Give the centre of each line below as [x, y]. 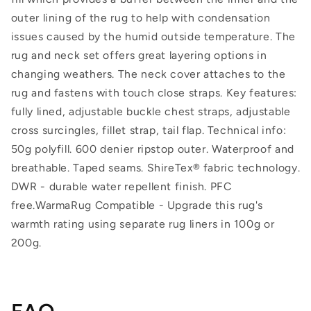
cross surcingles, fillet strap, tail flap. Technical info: [149, 131]
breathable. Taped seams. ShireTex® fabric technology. [155, 168]
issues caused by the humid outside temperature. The [153, 37]
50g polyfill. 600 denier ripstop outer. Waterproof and [152, 149]
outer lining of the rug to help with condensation [141, 18]
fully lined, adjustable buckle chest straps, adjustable [151, 112]
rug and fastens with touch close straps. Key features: [154, 93]
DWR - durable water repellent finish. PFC [121, 187]
